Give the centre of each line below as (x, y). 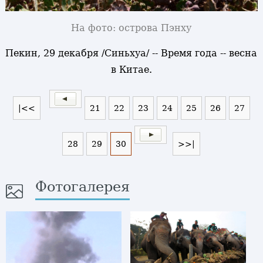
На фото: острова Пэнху (131, 28)
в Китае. (131, 70)
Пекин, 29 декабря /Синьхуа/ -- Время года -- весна (131, 53)
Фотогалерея (82, 187)
